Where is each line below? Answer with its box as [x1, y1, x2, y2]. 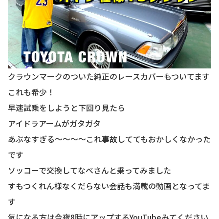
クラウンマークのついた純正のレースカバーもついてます [8, 70, 210, 82]
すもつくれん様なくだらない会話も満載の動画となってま [8, 179, 210, 192]
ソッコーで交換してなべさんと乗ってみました [8, 164, 171, 176]
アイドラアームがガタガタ [8, 117, 101, 129]
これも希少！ [8, 86, 55, 98]
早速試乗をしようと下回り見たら [8, 101, 125, 113]
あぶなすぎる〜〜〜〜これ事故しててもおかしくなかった [8, 132, 211, 145]
